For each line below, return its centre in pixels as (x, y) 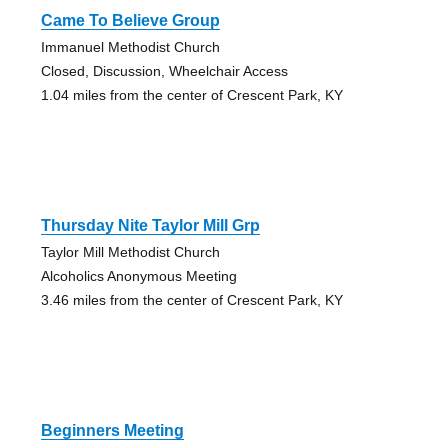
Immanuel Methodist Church (130, 46)
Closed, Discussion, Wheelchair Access (164, 70)
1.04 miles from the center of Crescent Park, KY (191, 94)
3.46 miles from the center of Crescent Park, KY (191, 299)
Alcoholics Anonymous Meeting (138, 275)
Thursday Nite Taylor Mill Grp (150, 225)
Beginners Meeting (112, 430)
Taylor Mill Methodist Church (130, 251)
